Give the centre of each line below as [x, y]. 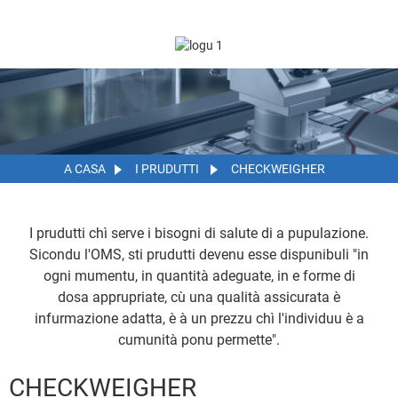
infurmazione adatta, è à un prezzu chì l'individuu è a [199, 318]
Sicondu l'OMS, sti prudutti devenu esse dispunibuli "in [199, 254]
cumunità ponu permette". [199, 339]
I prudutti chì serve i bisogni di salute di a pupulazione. [199, 233]
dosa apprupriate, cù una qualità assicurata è [199, 297]
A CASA [85, 168]
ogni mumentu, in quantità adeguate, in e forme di [199, 275]
